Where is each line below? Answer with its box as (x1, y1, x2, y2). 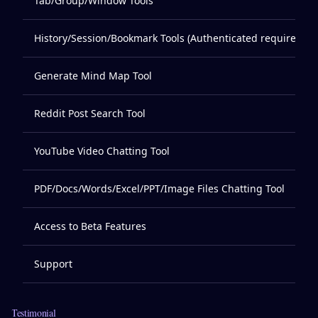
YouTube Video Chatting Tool (34, 144, 170, 158)
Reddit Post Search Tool (34, 106, 146, 120)
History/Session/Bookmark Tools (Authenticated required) (34, 31, 305, 45)
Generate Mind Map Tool (34, 69, 152, 82)
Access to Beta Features (34, 219, 146, 233)
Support (34, 257, 72, 270)
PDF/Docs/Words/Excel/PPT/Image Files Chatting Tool (34, 182, 285, 195)
